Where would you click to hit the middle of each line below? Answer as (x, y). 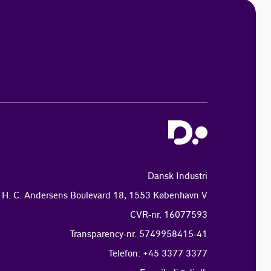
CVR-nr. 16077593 (168, 215)
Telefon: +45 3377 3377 (158, 254)
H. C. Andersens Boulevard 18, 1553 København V (104, 196)
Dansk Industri (177, 177)
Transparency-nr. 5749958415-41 (138, 235)
